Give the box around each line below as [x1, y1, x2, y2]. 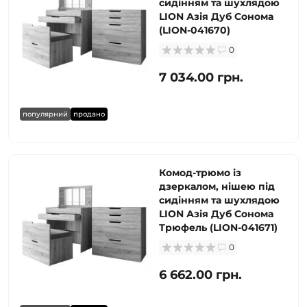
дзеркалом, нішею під [159, 180, 275, 193]
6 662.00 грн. [159, 267, 242, 282]
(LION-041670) [159, 24, 230, 36]
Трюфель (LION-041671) [159, 221, 278, 234]
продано [73, 110, 105, 119]
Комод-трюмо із [159, 167, 241, 179]
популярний [23, 110, 68, 119]
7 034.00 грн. [159, 70, 243, 85]
